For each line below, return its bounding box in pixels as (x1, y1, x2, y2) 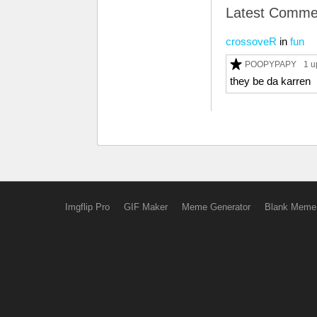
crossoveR (226, 35, 277, 47)
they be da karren (230, 75, 311, 87)
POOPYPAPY (245, 59, 296, 69)
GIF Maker (123, 202, 168, 212)
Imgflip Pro (64, 202, 110, 212)
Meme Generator (181, 202, 250, 212)
